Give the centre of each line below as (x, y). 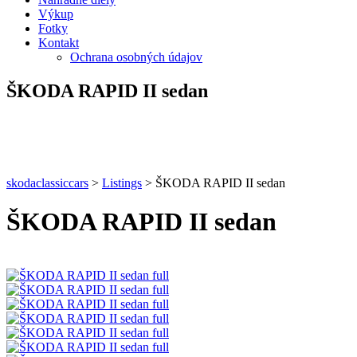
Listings (122, 182)
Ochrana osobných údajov (136, 57)
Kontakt (59, 43)
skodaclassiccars (47, 182)
